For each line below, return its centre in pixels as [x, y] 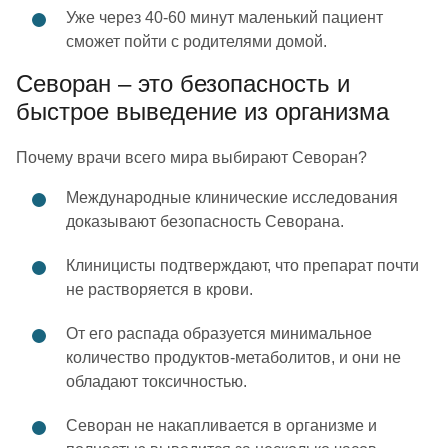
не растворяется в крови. [159, 289]
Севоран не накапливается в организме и [221, 425]
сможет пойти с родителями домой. [196, 41]
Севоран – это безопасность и [183, 83]
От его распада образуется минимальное [219, 333]
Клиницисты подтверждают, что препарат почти [242, 265]
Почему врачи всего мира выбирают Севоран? [191, 157]
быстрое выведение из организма [202, 111]
